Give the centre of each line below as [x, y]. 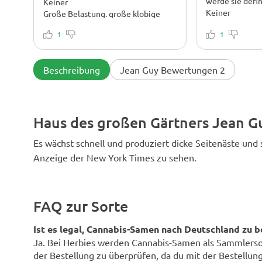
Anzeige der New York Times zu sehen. [115, 157]
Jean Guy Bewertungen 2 [173, 69]
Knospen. [60, 24]
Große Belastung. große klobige [102, 13]
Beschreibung [72, 69]
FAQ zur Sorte [81, 206]
